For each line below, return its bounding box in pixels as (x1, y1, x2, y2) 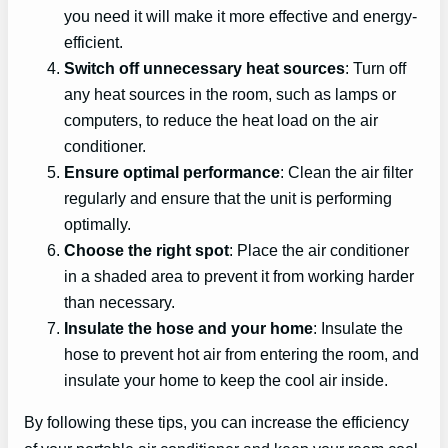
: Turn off (345, 58, 406, 77)
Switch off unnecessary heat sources (64, 58, 345, 77)
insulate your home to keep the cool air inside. (64, 370, 388, 389)
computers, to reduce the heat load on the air (64, 110, 378, 129)
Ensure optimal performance (64, 162, 280, 181)
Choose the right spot (64, 240, 229, 259)
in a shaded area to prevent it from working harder (64, 266, 414, 285)
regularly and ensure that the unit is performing (64, 188, 392, 207)
